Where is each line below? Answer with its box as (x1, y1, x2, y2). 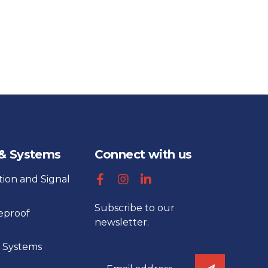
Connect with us (94, 147, 192, 162)
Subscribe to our (94, 202, 175, 214)
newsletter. (94, 216, 149, 228)
